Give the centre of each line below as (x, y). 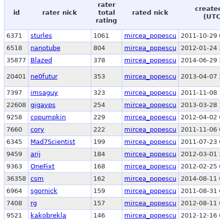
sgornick (44, 191)
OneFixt (42, 166)
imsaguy (44, 92)
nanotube (45, 48)
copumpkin (48, 117)
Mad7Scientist (53, 141)
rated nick (150, 12)
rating (106, 20)
